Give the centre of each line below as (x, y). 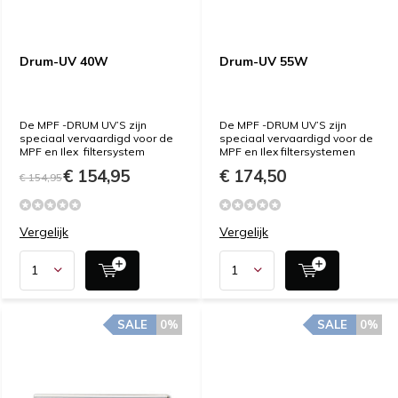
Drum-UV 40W (64, 61)
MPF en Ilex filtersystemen (287, 151)
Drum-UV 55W (264, 61)
